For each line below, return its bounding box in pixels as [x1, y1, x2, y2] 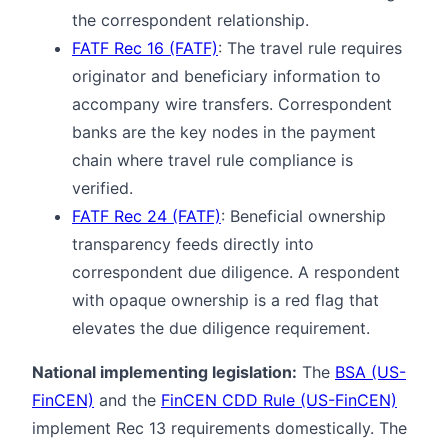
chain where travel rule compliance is [72, 149, 353, 170]
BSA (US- [335, 361, 406, 382]
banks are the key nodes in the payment [72, 121, 376, 142]
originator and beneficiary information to [72, 65, 381, 86]
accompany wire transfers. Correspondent [72, 93, 392, 114]
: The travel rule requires [218, 37, 402, 58]
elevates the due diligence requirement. [72, 317, 370, 338]
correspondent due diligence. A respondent [72, 261, 400, 282]
